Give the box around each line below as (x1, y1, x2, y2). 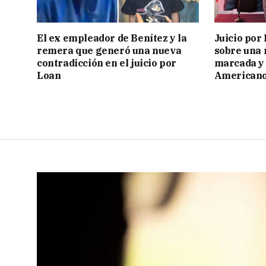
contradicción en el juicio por (37, 56, 177, 69)
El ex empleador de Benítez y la (37, 31, 187, 44)
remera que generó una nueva (37, 44, 182, 56)
